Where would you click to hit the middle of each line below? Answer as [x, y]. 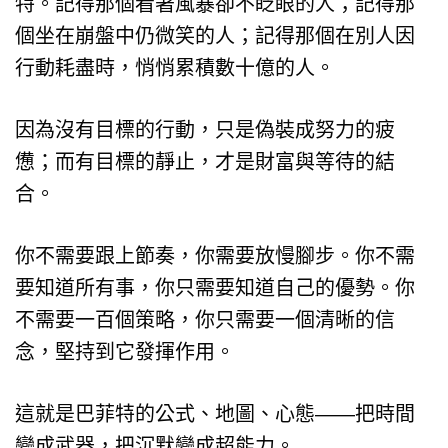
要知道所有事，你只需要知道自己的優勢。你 [215, 287]
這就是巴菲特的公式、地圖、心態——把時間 [215, 413]
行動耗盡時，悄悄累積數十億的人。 [175, 67]
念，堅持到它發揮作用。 [125, 351]
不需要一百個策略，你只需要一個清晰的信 [205, 319]
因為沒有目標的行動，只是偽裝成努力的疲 [205, 129]
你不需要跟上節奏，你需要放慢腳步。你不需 [215, 255]
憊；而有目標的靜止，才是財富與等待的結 [205, 161]
